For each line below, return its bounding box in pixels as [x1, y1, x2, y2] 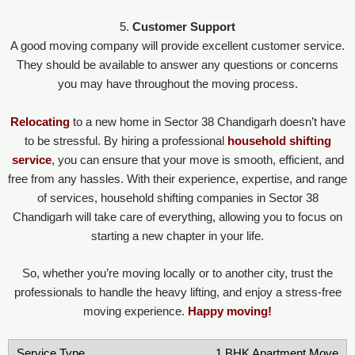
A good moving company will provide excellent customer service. [10, 40, 345, 53]
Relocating [10, 115, 70, 128]
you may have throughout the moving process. [57, 78, 298, 91]
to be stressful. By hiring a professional [24, 134, 227, 147]
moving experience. [83, 305, 188, 319]
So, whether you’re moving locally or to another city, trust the [22, 267, 333, 281]
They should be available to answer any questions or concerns [17, 59, 338, 72]
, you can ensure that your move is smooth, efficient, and [51, 153, 344, 166]
